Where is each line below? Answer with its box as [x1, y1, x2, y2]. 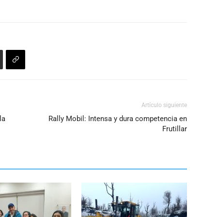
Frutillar [162, 124, 187, 133]
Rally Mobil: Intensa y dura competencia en [48, 114, 187, 123]
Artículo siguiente [141, 102, 187, 108]
